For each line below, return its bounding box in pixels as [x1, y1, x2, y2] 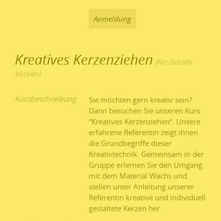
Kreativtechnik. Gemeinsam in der [89, 148, 204, 159]
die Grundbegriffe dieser [89, 138, 172, 148]
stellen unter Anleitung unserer [89, 181, 194, 191]
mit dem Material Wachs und [89, 170, 187, 181]
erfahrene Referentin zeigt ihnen [89, 127, 198, 137]
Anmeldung [94, 14, 131, 24]
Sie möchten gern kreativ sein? [89, 94, 192, 105]
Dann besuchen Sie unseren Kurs [89, 105, 200, 115]
